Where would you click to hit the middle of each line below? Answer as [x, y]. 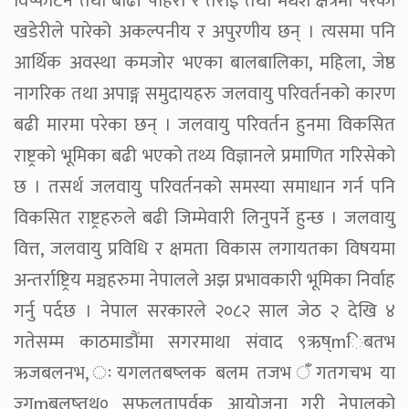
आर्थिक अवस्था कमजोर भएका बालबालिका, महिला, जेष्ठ [204, 63]
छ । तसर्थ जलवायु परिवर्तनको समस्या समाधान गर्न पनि [204, 187]
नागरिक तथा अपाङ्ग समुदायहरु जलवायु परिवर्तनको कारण [204, 94]
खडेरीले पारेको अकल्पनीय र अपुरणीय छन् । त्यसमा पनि [204, 31]
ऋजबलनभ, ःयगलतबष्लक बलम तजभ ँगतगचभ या [204, 373]
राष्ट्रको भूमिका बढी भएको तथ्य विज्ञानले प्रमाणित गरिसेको [204, 156]
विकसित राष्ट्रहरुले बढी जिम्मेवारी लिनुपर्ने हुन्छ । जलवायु [204, 218]
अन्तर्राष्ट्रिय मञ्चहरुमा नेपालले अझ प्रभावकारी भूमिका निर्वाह [204, 280]
